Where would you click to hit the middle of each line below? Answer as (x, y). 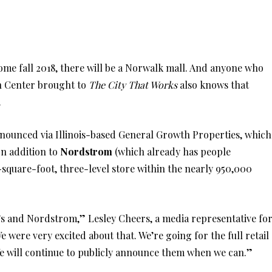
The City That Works (133, 85)
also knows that (213, 85)
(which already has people (172, 152)
